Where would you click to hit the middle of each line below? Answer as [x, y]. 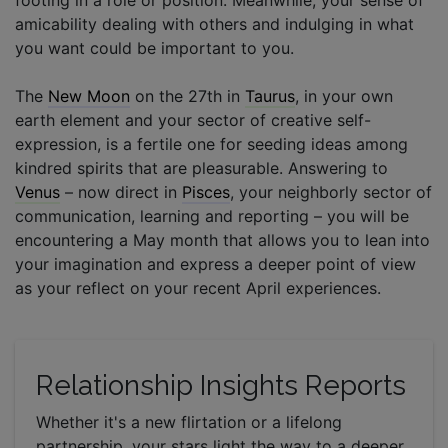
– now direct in [121, 191]
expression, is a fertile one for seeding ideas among [211, 143]
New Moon [89, 95]
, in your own [344, 95]
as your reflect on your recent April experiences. [198, 287]
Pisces [206, 191]
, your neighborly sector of [331, 191]
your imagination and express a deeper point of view [215, 263]
